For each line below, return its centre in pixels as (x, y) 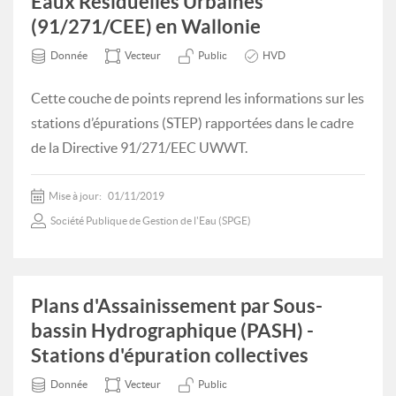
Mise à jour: (76, 196)
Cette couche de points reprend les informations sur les (198, 98)
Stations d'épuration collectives (170, 355)
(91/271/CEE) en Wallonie (146, 26)
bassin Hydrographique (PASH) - (172, 330)
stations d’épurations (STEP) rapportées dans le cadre (192, 123)
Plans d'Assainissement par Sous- (177, 305)
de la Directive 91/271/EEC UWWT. (139, 148)
